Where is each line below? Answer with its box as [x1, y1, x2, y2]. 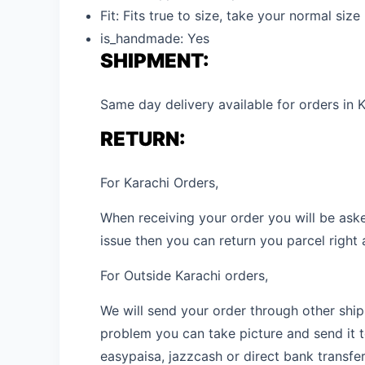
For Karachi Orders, [100, 174, 218, 191]
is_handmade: [100, 29, 187, 46]
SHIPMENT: [100, 48, 209, 73]
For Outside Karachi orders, [100, 266, 268, 284]
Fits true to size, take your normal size [123, 7, 360, 24]
